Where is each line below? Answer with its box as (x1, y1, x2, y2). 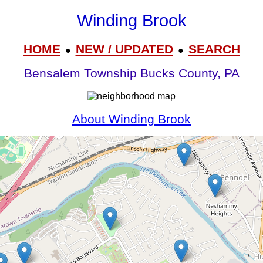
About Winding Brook (72, 112, 191, 126)
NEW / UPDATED (75, 42, 173, 56)
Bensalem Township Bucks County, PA (23, 66, 240, 81)
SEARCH (188, 42, 240, 56)
